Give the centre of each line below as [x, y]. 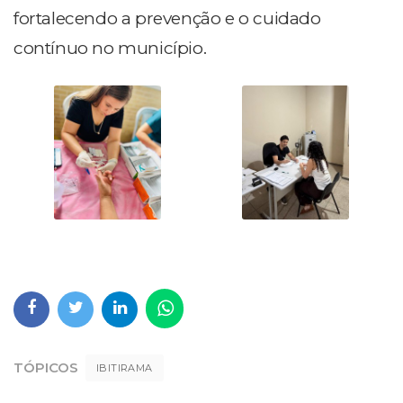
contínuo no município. [110, 48]
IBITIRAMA [125, 368]
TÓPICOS [46, 367]
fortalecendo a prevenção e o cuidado [167, 18]
